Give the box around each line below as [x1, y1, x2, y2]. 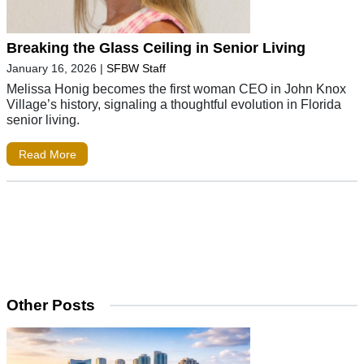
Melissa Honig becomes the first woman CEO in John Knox [6, 80, 346, 96]
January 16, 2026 [6, 61, 97, 75]
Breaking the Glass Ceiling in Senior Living [6, 39, 305, 56]
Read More [18, 147, 76, 161]
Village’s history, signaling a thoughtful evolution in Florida [6, 96, 341, 111]
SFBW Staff [106, 61, 166, 75]
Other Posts [6, 297, 95, 314]
